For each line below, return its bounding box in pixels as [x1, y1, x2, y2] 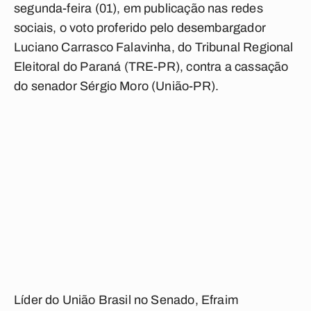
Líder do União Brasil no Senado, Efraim [14, 293, 239, 307]
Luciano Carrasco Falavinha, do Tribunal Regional [14, 40, 294, 54]
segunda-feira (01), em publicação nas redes [14, 1, 263, 15]
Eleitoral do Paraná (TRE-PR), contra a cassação [14, 60, 289, 74]
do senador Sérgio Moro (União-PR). [14, 79, 219, 93]
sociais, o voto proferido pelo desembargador [14, 21, 266, 35]
